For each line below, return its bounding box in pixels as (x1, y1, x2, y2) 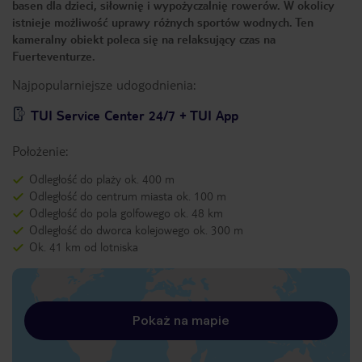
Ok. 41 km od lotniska (29, 239, 138, 254)
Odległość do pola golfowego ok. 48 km (29, 205, 223, 220)
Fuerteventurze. (12, 48, 99, 63)
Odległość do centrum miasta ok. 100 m (29, 188, 226, 203)
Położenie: (12, 142, 68, 159)
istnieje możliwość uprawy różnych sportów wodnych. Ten (12, 15, 314, 29)
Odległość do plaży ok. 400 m (29, 171, 175, 186)
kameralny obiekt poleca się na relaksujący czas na (12, 32, 276, 46)
